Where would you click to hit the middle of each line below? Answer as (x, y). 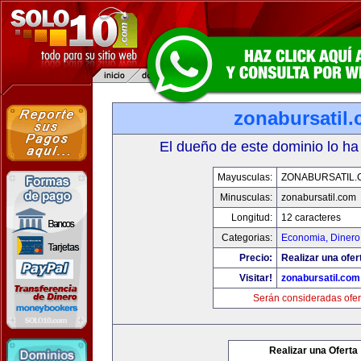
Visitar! (255, 278)
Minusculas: (246, 197)
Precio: (255, 258)
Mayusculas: (245, 177)
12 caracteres (311, 218)
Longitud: (251, 218)
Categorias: (247, 238)
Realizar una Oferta (313, 351)
